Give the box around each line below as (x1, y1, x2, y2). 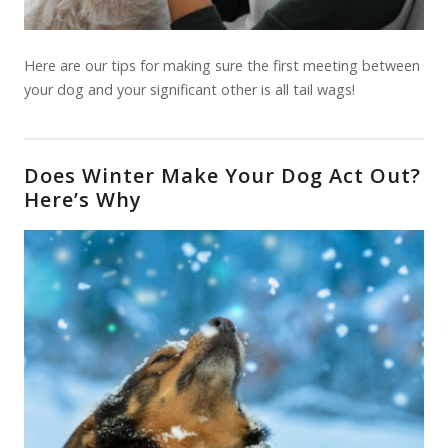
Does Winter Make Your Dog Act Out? (24, 162, 421, 189)
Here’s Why (24, 186, 142, 213)
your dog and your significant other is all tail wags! (24, 80, 355, 99)
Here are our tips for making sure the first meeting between (24, 56, 420, 75)
